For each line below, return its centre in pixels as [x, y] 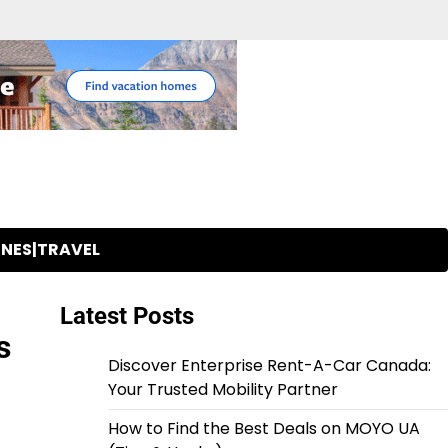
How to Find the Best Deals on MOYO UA [263, 428]
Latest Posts [126, 316]
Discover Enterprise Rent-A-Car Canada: [269, 365]
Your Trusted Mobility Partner [222, 389]
